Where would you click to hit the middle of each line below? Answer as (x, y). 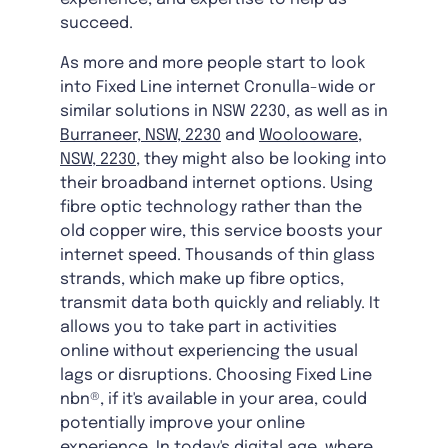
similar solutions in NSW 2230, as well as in (224, 112)
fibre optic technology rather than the (211, 208)
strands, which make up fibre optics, (202, 280)
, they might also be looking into (261, 160)
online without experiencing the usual (209, 352)
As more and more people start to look (212, 64)
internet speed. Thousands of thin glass (217, 256)
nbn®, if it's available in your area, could (213, 400)
